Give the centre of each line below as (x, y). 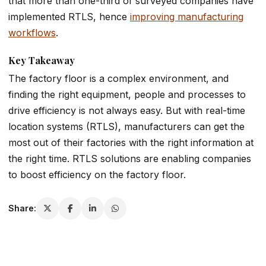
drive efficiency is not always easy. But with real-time (127, 110)
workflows (32, 33)
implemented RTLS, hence (69, 17)
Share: (22, 208)
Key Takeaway (42, 60)
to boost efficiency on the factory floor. (97, 174)
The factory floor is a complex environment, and (118, 78)
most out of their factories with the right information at (131, 142)
